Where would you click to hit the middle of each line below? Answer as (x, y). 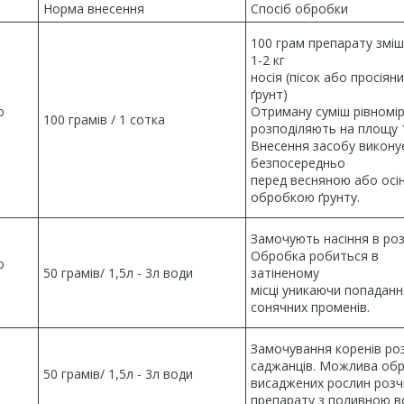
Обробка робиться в (315, 256)
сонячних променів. (310, 307)
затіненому (285, 273)
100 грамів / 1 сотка (104, 119)
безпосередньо (298, 163)
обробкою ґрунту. (305, 197)
